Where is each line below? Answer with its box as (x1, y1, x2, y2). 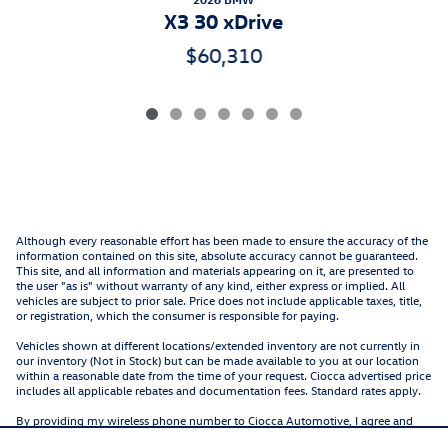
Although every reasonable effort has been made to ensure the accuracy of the (16, 232, 428, 249)
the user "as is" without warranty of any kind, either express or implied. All (16, 277, 405, 294)
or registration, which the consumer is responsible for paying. (16, 307, 339, 324)
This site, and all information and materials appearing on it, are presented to (16, 262, 414, 279)
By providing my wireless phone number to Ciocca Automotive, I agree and (16, 412, 413, 429)
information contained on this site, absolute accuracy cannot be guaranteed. (16, 247, 418, 264)
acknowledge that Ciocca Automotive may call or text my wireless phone (16, 427, 401, 444)
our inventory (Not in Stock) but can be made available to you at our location (16, 352, 419, 369)
